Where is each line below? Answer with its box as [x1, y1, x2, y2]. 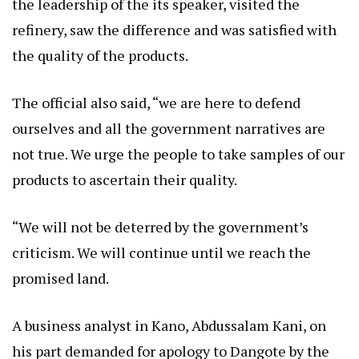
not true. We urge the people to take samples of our [12, 143, 345, 163]
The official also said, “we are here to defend [12, 92, 301, 112]
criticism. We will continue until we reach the [12, 242, 311, 262]
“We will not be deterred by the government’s [12, 216, 309, 236]
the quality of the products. [12, 45, 188, 65]
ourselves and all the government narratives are [12, 118, 325, 138]
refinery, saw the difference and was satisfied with [12, 19, 337, 39]
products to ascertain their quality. [12, 169, 237, 189]
